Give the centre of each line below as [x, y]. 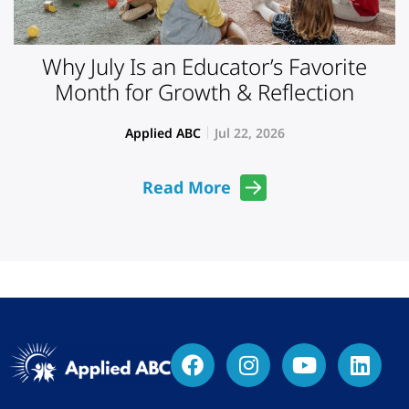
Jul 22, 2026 [249, 132]
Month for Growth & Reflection [204, 91]
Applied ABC [163, 132]
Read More [187, 188]
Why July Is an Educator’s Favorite [204, 66]
